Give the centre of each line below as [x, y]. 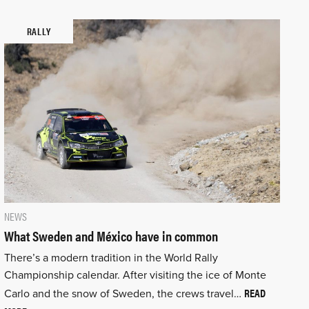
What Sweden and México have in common [111, 236]
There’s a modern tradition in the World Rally [111, 258]
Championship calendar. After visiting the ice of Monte [135, 276]
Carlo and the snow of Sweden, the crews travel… [124, 294]
